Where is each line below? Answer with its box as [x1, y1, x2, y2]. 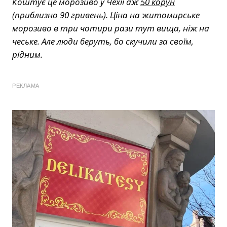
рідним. [12, 48, 43, 60]
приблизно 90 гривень [15, 9, 103, 21]
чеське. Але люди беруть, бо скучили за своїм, [12, 35, 194, 47]
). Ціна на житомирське [103, 9, 200, 21]
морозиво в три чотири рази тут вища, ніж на [12, 22, 209, 34]
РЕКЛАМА [12, 82, 40, 89]
